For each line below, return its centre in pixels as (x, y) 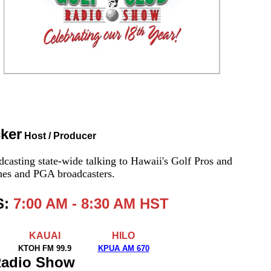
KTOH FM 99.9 (45, 248)
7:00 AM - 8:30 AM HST (91, 204)
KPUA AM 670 (123, 248)
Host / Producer (59, 136)
